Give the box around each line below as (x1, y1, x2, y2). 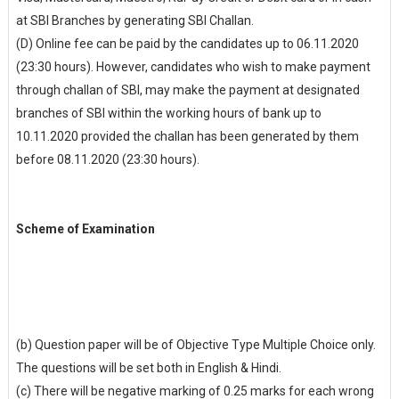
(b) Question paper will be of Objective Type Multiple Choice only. (15, 338, 376, 352)
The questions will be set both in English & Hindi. (15, 361, 284, 375)
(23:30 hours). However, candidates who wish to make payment (15, 60, 370, 74)
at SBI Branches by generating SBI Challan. (15, 13, 256, 28)
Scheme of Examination (15, 222, 155, 236)
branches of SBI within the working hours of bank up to (15, 106, 322, 120)
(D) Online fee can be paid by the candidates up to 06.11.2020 (15, 37, 359, 51)
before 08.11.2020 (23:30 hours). (15, 152, 199, 167)
